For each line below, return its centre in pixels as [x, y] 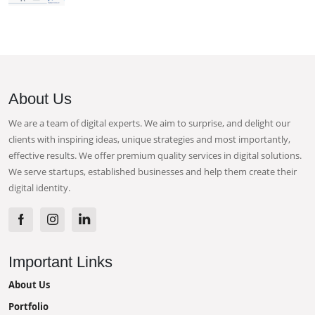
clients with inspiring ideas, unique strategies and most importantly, [149, 139]
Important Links [60, 262]
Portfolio [28, 306]
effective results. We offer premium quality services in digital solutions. [155, 155]
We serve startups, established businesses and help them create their [153, 171]
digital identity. [39, 187]
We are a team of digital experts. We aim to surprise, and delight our [149, 123]
